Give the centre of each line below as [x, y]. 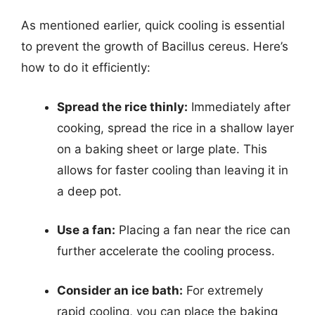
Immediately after [239, 107]
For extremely [223, 290]
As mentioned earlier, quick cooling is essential [153, 25]
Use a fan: [86, 230]
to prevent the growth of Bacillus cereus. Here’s [155, 46]
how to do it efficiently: [86, 67]
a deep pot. [89, 191]
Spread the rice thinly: [122, 107]
